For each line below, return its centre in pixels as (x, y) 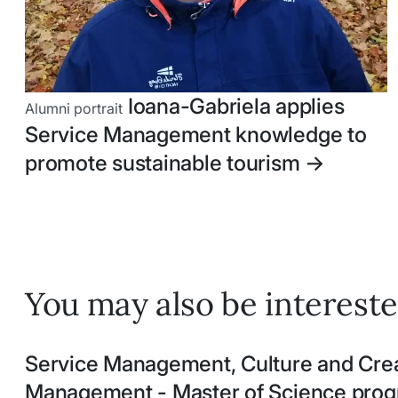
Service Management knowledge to (196, 134)
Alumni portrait (74, 108)
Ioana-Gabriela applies (234, 106)
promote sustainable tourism (165, 163)
